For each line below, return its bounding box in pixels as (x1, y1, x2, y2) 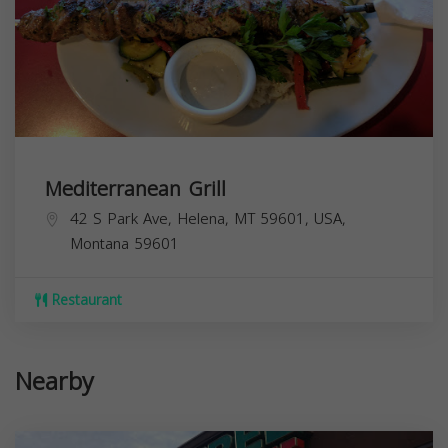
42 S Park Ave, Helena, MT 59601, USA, (70, 205, 346, 233)
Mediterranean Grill (45, 170, 226, 208)
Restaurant (47, 287, 122, 314)
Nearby (15, 359, 94, 405)
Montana (70, 230, 129, 258)
